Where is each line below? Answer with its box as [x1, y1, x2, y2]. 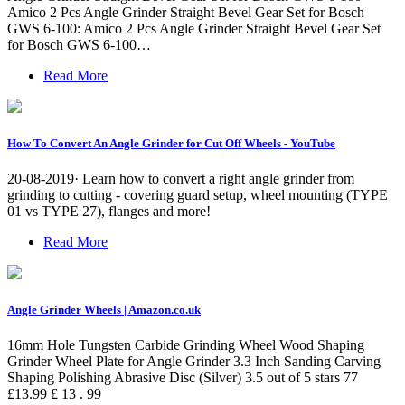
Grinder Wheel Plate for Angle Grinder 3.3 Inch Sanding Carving [7, 353, 381, 370]
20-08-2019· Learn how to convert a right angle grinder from [7, 171, 354, 187]
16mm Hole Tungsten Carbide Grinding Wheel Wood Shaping [7, 337, 364, 353]
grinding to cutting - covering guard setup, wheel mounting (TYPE [7, 187, 388, 203]
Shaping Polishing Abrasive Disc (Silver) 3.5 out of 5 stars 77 [7, 370, 358, 386]
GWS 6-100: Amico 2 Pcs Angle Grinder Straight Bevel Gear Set [7, 20, 381, 36]
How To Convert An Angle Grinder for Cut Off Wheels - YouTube [7, 136, 335, 150]
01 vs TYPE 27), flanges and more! [7, 203, 211, 220]
